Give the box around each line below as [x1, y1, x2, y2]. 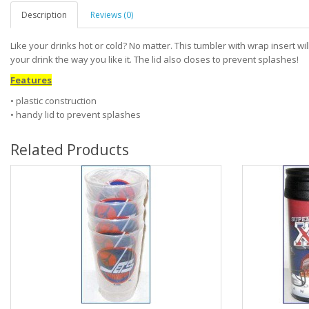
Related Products [10, 139, 129, 159]
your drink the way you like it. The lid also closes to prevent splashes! [10, 52, 299, 66]
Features [10, 73, 52, 86]
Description [21, 8, 67, 21]
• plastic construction [10, 94, 97, 107]
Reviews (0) [90, 8, 133, 21]
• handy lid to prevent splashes [10, 108, 141, 121]
